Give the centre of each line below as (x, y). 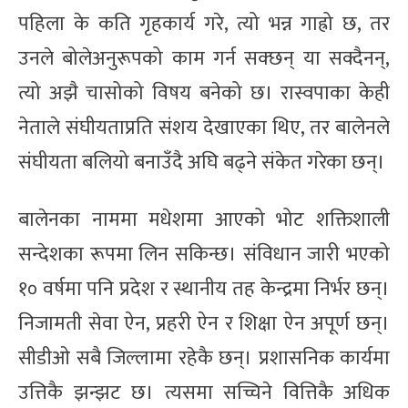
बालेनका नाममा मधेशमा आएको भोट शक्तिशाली (204, 219)
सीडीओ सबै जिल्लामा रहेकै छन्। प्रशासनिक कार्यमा (204, 358)
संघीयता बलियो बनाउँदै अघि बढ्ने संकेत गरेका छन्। (202, 162)
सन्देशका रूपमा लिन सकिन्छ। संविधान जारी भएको (204, 254)
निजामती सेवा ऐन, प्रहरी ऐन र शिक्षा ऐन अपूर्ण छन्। (204, 323)
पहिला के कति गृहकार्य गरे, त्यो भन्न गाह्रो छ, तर (204, 24)
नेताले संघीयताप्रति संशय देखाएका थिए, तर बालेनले (204, 127)
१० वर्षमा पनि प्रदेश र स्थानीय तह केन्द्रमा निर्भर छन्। (204, 289)
